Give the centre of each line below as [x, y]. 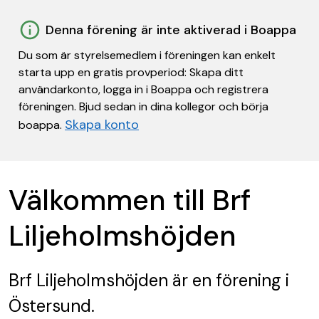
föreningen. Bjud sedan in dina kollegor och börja [143, 106]
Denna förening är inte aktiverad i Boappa [171, 30]
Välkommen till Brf [130, 200]
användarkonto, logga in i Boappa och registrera [143, 89]
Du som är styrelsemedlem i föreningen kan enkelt [147, 55]
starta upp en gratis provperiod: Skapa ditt [131, 72]
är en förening [225, 280]
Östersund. [52, 306]
